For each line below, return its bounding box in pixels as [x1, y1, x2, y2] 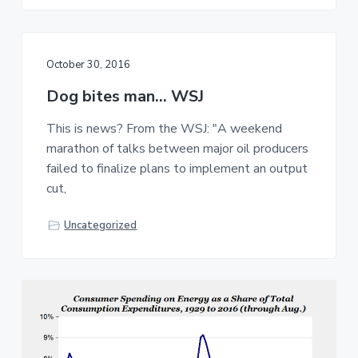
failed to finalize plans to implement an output [46, 160, 308, 178]
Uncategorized [64, 217, 137, 233]
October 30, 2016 [46, 57, 130, 72]
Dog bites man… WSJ [46, 86, 204, 108]
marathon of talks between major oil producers [46, 140, 308, 158]
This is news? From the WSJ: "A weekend [46, 120, 282, 138]
